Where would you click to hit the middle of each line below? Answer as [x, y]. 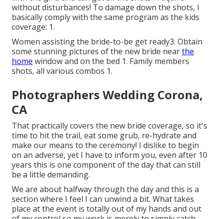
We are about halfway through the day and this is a [105, 189]
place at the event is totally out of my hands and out [107, 208]
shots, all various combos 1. [62, 71]
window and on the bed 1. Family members [111, 61]
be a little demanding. [51, 174]
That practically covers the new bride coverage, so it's [109, 125]
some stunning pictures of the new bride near [97, 51]
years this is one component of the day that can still [106, 164]
